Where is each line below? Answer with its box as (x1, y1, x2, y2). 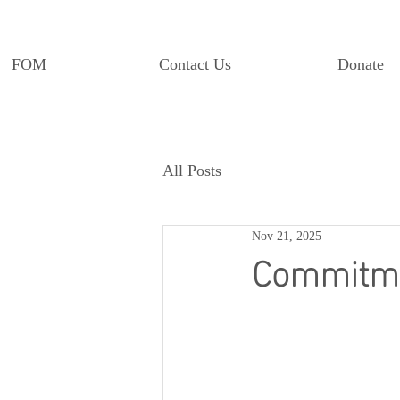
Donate (337, 50, 384, 81)
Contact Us (158, 50, 231, 81)
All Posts (162, 155, 221, 187)
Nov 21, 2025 (252, 224, 321, 249)
